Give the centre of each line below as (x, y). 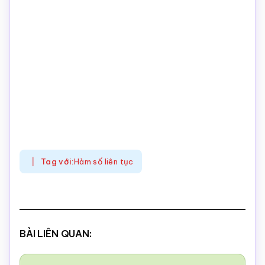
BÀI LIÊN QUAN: (56, 233)
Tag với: (57, 161)
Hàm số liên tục (104, 161)
